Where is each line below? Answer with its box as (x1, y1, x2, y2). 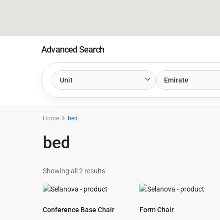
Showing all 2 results (43, 167, 105, 175)
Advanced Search (41, 44, 104, 55)
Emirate (164, 76, 189, 84)
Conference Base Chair (43, 206, 114, 214)
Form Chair (139, 206, 174, 214)
